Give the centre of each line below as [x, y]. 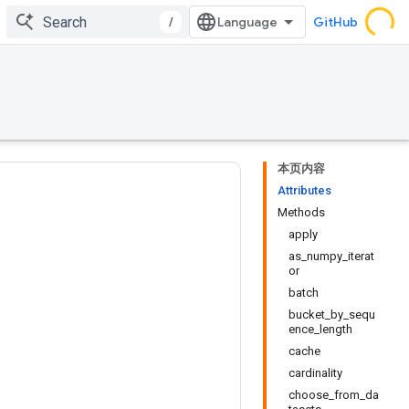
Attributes [304, 190]
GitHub [336, 22]
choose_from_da [334, 395]
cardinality [315, 373]
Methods [301, 212]
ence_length [320, 329]
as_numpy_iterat [331, 256]
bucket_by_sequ [332, 315]
